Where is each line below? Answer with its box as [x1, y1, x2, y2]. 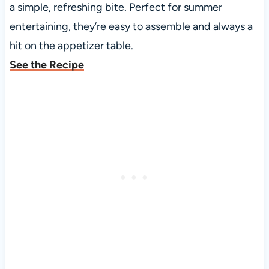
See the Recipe [9, 58, 84, 72]
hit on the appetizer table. [9, 39, 133, 53]
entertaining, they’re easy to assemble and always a [9, 20, 253, 34]
